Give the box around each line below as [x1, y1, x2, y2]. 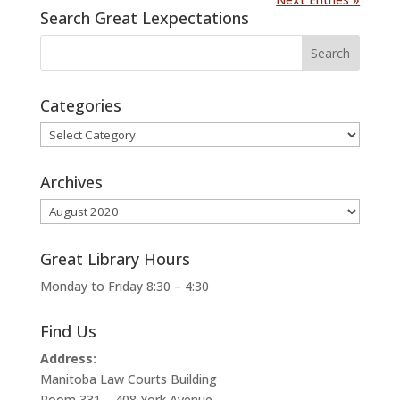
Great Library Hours [39, 248, 190, 271]
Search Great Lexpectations [39, 7, 249, 29]
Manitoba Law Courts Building [39, 371, 217, 388]
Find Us [39, 321, 96, 343]
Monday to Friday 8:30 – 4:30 [39, 278, 209, 296]
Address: [39, 350, 96, 368]
